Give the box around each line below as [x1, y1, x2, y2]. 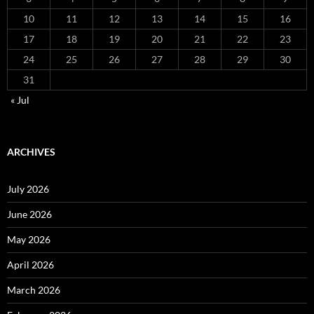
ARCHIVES [7, 146, 55, 158]
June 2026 [7, 208, 52, 220]
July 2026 [7, 183, 49, 195]
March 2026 [7, 284, 60, 296]
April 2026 [7, 259, 54, 271]
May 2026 [7, 233, 50, 245]
